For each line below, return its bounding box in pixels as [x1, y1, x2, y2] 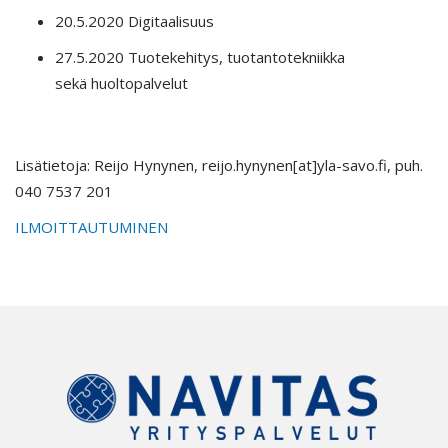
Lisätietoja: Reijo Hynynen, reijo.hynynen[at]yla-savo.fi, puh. [15, 155, 423, 175]
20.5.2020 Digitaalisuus [55, 11, 214, 31]
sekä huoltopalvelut [55, 73, 188, 93]
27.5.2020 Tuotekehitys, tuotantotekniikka [55, 47, 345, 67]
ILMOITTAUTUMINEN [15, 217, 168, 237]
